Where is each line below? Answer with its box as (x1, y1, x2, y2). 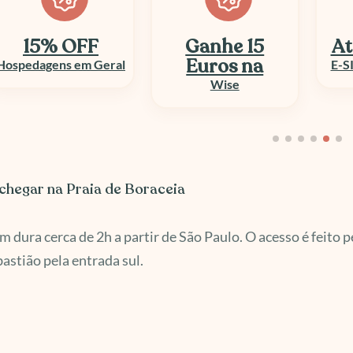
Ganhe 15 (21, 34, 100, 61)
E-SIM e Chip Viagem (166, 57, 284, 72)
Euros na (22, 54, 99, 80)
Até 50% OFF (166, 34, 284, 61)
